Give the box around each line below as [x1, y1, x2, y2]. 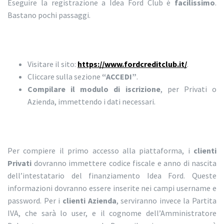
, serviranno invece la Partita [116, 195, 216, 206]
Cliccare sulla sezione [27, 71, 102, 82]
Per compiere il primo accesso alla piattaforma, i [7, 145, 193, 156]
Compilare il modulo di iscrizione [27, 84, 160, 94]
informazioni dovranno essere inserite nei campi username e [7, 183, 216, 193]
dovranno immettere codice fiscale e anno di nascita [31, 158, 216, 168]
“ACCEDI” [102, 71, 136, 82]
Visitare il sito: [27, 59, 77, 69]
